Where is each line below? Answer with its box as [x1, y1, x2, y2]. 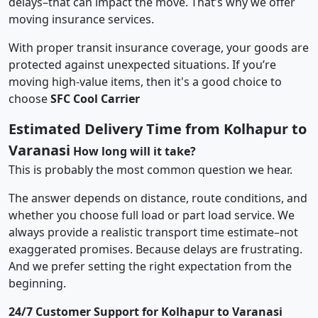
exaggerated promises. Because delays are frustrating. [9, 241, 302, 257]
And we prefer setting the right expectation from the [9, 258, 292, 274]
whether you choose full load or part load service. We [9, 207, 295, 223]
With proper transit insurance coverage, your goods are [9, 39, 309, 55]
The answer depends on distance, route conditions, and [9, 190, 307, 206]
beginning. [9, 275, 66, 291]
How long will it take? [73, 143, 196, 159]
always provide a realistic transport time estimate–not [9, 224, 298, 240]
